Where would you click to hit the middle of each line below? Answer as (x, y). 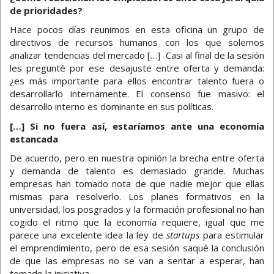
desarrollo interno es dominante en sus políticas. (112, 107)
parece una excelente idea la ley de (88, 235)
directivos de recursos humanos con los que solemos (137, 43)
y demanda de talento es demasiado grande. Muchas (137, 171)
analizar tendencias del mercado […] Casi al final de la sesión (137, 55)
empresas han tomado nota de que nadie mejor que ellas (137, 184)
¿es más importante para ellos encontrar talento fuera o (137, 81)
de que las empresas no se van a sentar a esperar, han (137, 261)
